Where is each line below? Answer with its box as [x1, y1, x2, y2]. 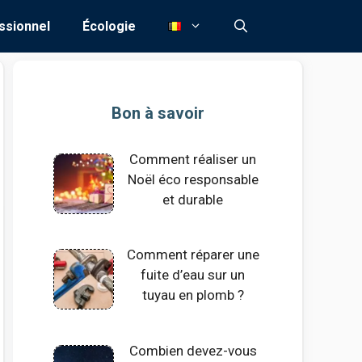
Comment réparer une [126, 246, 259, 263]
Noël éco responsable [127, 171, 259, 187]
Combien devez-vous [128, 342, 257, 359]
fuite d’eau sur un [141, 267, 246, 284]
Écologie [82, 19, 136, 34]
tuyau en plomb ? [141, 287, 244, 304]
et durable [162, 192, 224, 208]
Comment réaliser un [129, 151, 257, 167]
